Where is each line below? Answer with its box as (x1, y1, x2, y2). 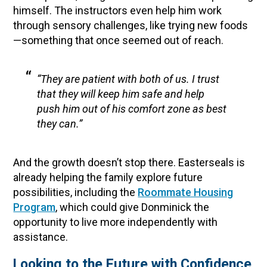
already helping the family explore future (13, 171, 203, 184)
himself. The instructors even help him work (13, 4, 222, 17)
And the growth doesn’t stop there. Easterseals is (13, 156, 246, 169)
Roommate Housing (138, 186, 234, 198)
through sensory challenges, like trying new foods (13, 19, 249, 32)
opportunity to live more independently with (13, 216, 218, 228)
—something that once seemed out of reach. (13, 34, 224, 46)
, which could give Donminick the (55, 201, 210, 213)
